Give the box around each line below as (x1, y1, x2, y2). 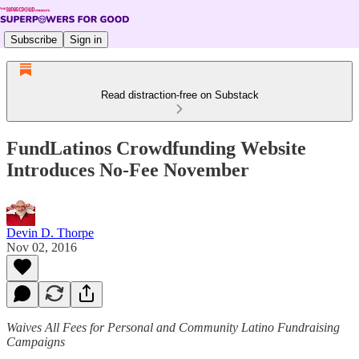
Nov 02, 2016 (6, 240, 77, 254)
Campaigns (6, 334, 65, 349)
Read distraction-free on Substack (100, 89, 259, 101)
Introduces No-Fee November (6, 159, 249, 180)
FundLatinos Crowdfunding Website (6, 137, 306, 159)
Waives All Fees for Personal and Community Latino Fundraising (6, 320, 340, 334)
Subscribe (10, 33, 57, 46)
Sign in (70, 33, 102, 46)
